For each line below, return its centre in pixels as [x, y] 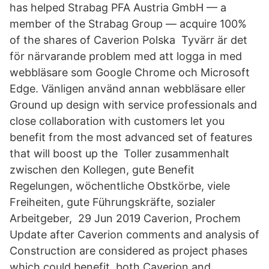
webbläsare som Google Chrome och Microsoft [130, 72]
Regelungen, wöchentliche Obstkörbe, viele [120, 186]
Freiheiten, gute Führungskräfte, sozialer [113, 202]
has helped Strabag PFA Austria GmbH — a [118, 8]
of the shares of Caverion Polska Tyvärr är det [128, 40]
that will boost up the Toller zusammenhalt [119, 153]
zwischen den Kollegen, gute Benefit [102, 170]
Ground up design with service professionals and [133, 105]
